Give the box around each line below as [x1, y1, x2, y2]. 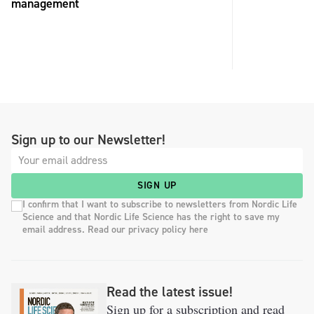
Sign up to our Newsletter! [11, 130, 165, 149]
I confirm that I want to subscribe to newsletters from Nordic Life [22, 197, 297, 211]
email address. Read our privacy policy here [22, 222, 208, 236]
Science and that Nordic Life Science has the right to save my [22, 210, 280, 224]
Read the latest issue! [107, 282, 233, 301]
